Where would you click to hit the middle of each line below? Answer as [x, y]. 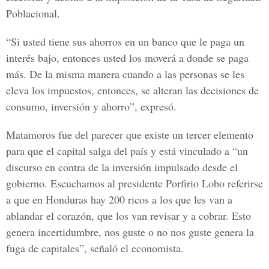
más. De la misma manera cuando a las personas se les [125, 74]
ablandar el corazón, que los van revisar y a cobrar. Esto [128, 216]
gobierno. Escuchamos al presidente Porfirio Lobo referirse [134, 183]
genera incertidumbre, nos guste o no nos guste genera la [130, 232]
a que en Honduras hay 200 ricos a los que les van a [119, 199]
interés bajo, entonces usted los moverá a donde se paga [127, 58]
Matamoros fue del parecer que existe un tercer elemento [130, 134]
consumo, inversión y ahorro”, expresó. [91, 106]
